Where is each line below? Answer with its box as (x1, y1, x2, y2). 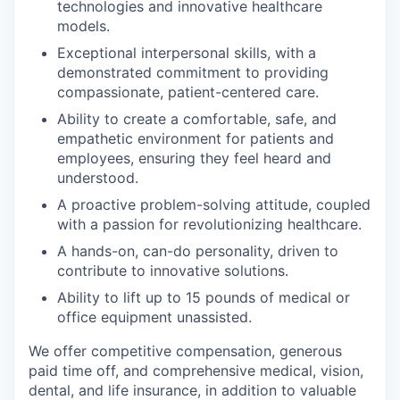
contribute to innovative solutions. (57, 262, 288, 279)
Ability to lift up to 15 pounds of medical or (57, 288, 350, 306)
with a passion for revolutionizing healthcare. (57, 215, 362, 233)
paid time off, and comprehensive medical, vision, (29, 362, 363, 379)
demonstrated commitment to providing (57, 63, 329, 81)
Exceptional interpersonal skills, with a (57, 44, 316, 62)
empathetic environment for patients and (57, 129, 334, 147)
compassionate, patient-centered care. (57, 83, 319, 101)
